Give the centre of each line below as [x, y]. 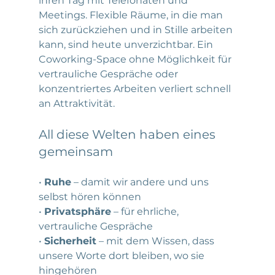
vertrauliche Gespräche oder [109, 74]
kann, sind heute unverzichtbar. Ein [127, 44]
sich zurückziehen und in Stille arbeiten [137, 29]
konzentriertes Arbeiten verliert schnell [136, 88]
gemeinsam [76, 151]
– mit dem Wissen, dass [156, 241]
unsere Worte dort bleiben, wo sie [122, 255]
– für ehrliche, [146, 211]
